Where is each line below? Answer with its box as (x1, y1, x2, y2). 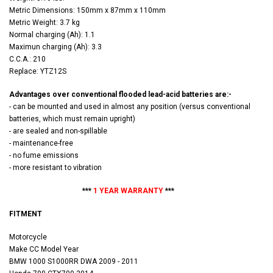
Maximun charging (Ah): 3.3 (9, 43, 102, 52)
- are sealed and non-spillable (9, 127, 107, 136)
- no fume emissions (9, 151, 79, 160)
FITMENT (9, 210, 42, 219)
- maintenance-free (9, 139, 73, 148)
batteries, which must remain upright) (9, 115, 135, 124)
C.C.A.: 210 (9, 55, 46, 64)
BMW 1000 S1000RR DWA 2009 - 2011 (9, 257, 138, 266)
